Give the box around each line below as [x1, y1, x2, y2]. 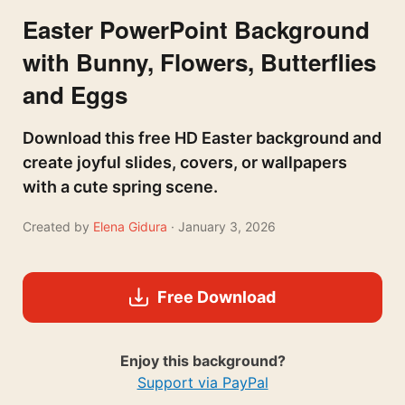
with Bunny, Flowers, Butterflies [23, 44, 376, 79]
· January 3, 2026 [171, 218, 276, 234]
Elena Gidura [93, 218, 171, 234]
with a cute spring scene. [23, 176, 218, 196]
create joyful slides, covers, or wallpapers [23, 152, 347, 172]
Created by [23, 218, 89, 234]
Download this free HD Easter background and [23, 127, 381, 147]
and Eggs [23, 77, 127, 111]
